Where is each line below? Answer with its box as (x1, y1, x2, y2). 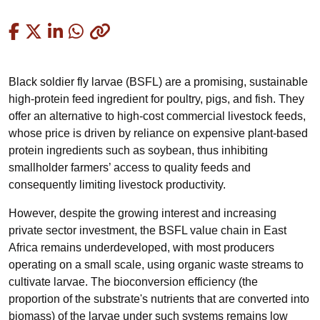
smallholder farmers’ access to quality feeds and (9, 161, 251, 174)
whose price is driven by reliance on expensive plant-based (9, 127, 308, 139)
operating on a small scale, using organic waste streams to (9, 259, 304, 271)
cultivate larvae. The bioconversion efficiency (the (9, 276, 258, 288)
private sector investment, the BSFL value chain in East (9, 224, 286, 236)
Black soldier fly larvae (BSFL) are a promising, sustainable (9, 76, 308, 88)
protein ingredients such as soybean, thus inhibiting (9, 144, 268, 156)
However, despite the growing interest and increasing (9, 207, 276, 219)
